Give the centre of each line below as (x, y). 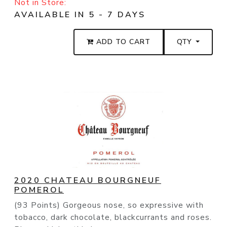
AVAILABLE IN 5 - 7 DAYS (80, 15)
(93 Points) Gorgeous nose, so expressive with (109, 205)
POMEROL (39, 190)
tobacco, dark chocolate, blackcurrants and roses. (113, 218)
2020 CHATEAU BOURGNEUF (88, 181)
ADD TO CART (122, 42)
